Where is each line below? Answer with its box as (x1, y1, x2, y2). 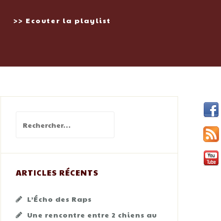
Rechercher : (15, 112, 66, 122)
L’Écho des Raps (27, 194, 92, 204)
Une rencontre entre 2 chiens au (27, 210, 157, 220)
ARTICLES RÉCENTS (16, 167, 99, 178)
